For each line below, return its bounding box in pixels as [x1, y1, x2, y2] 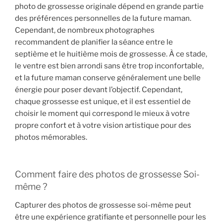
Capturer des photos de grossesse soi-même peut [15, 201, 191, 210]
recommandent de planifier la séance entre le [15, 38, 173, 47]
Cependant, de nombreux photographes [15, 26, 155, 35]
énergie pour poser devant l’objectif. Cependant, [15, 85, 182, 95]
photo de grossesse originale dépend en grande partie [15, 2, 204, 11]
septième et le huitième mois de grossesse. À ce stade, [15, 50, 207, 59]
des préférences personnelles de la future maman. [15, 14, 191, 23]
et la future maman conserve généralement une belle [15, 73, 201, 83]
